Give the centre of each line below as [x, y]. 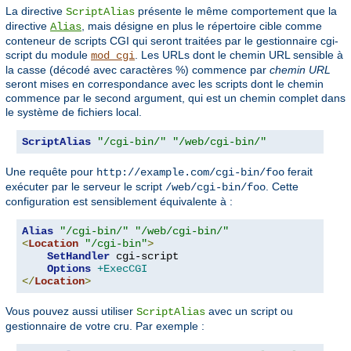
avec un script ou [249, 311]
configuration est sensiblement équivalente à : [119, 202]
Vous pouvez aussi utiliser [71, 311]
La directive [36, 11]
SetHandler [78, 257]
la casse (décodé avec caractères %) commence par [138, 70]
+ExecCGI [122, 269]
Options [69, 269]
